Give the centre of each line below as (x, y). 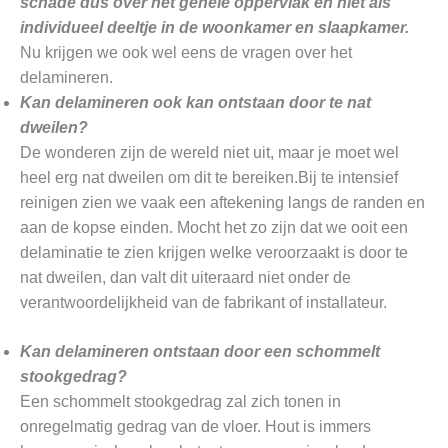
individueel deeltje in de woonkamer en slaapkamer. (214, 28)
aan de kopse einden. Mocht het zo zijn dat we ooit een (214, 228)
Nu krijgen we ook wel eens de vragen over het (186, 53)
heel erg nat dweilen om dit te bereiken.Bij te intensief (209, 178)
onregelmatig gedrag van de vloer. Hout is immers (195, 427)
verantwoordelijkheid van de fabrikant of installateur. (203, 303)
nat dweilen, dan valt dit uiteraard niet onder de (185, 278)
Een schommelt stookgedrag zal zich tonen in (180, 402)
